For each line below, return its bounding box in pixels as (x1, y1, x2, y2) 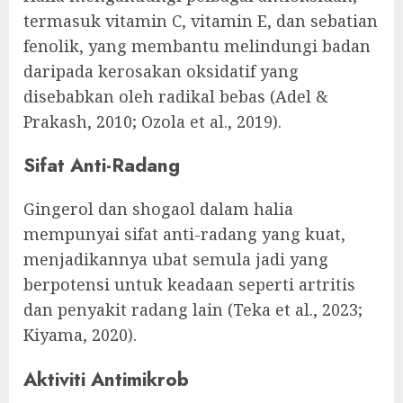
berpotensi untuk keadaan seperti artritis (23, 273, 355, 296)
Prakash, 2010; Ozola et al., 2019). (23, 111, 282, 133)
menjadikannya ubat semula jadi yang (23, 248, 328, 271)
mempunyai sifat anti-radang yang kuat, (23, 223, 345, 246)
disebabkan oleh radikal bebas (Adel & (23, 85, 327, 108)
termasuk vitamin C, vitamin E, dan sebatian (23, 10, 378, 32)
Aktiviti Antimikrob (23, 364, 189, 393)
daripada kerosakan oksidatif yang (23, 60, 299, 83)
